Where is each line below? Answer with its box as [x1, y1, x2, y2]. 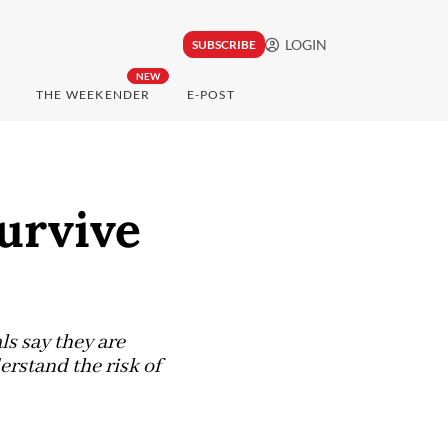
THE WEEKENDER [35, 87, 151, 103]
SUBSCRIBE [191, 37, 256, 53]
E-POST [186, 87, 235, 103]
